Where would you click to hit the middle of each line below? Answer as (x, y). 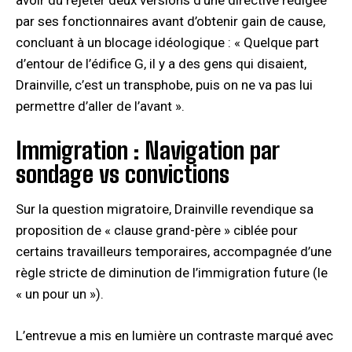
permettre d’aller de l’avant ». (100, 106)
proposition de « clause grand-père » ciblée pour (157, 230)
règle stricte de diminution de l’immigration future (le (172, 272)
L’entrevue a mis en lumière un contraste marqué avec (174, 335)
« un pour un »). (60, 293)
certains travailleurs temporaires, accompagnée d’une (174, 251)
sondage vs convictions (123, 173)
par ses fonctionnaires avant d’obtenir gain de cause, (170, 21)
